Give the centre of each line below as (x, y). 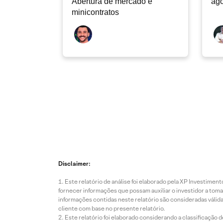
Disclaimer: (74, 164)
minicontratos (95, 12)
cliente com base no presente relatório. (112, 208)
